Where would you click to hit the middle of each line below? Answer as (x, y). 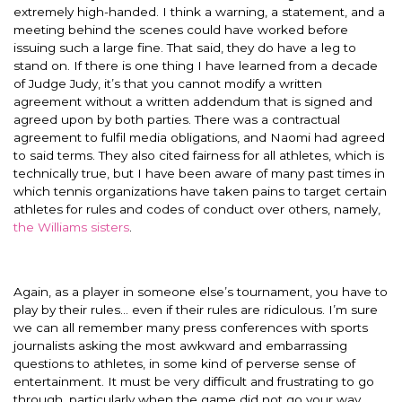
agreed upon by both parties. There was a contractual (177, 119)
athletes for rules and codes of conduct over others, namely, (197, 209)
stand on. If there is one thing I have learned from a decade (196, 65)
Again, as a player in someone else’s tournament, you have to (201, 291)
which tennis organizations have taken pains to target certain (200, 191)
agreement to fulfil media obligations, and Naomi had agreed (199, 137)
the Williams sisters (71, 227)
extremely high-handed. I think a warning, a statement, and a (199, 11)
